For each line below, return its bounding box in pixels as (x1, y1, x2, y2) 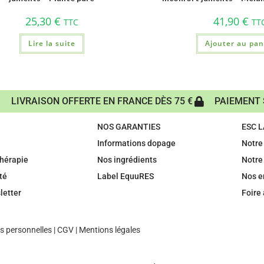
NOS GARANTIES (97, 122, 160, 131)
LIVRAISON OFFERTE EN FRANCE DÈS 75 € (11, 95, 193, 107)
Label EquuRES (97, 171, 154, 181)
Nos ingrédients (97, 155, 157, 164)
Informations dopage (97, 138, 176, 148)
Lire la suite (28, 38, 75, 48)
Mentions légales (78, 225, 140, 235)
